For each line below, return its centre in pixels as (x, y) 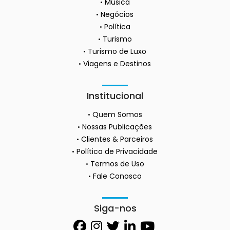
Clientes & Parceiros (117, 139)
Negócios (117, 14)
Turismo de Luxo (117, 51)
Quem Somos (117, 114)
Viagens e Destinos (117, 63)
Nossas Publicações (117, 127)
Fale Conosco (117, 176)
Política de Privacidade (117, 151)
